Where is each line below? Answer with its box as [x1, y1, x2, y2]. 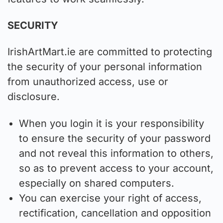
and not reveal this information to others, [19, 147, 214, 159]
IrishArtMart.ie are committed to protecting [7, 46, 212, 58]
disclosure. [7, 91, 60, 103]
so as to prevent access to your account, [19, 162, 214, 174]
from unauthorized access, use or [7, 76, 168, 88]
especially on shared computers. [19, 177, 175, 189]
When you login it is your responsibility [19, 117, 205, 129]
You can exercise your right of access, [19, 192, 202, 204]
